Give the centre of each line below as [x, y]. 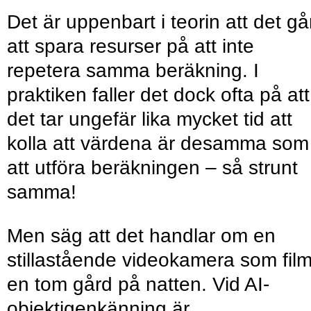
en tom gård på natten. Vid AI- [138, 285]
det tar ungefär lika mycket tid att [150, 119]
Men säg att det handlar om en [141, 236]
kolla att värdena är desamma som [158, 144]
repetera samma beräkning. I [133, 71]
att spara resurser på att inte [131, 47]
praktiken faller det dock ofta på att [158, 95]
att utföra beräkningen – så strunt [152, 168]
